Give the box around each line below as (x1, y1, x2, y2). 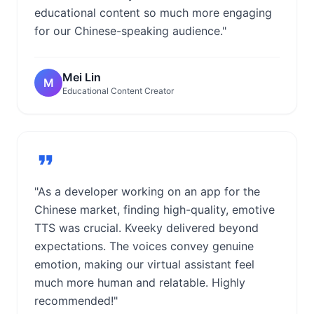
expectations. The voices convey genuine (34, 239, 254, 253)
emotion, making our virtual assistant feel (34, 257, 254, 271)
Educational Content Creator (62, 86, 174, 96)
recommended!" (34, 294, 118, 308)
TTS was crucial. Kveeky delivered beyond (34, 221, 259, 235)
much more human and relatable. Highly (34, 275, 245, 289)
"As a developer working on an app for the (34, 184, 260, 198)
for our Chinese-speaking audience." (34, 24, 226, 38)
